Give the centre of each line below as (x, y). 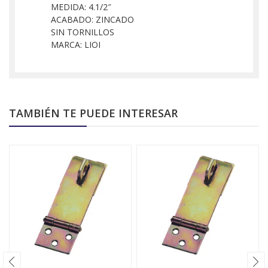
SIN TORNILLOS (83, 32)
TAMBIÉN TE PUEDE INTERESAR (93, 113)
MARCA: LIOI (76, 44)
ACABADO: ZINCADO (92, 19)
